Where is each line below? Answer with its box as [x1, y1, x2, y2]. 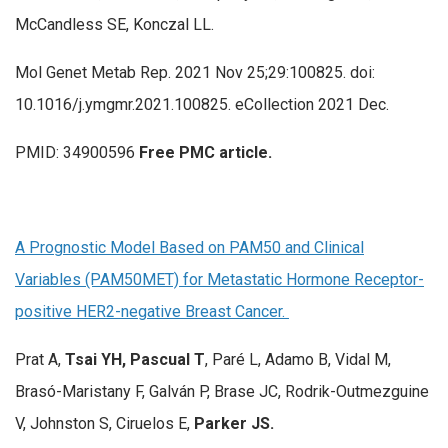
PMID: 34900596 [15, 142, 139, 162]
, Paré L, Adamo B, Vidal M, [205, 349, 391, 369]
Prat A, [15, 349, 65, 369]
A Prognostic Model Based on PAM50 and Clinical [15, 237, 364, 257]
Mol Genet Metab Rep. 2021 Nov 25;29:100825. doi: [15, 63, 375, 82]
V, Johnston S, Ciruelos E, [15, 413, 194, 433]
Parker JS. [194, 413, 274, 433]
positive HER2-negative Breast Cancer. [15, 301, 289, 321]
